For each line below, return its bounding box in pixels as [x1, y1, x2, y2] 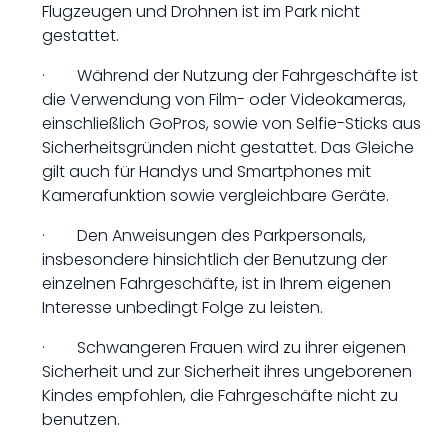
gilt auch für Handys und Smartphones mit [42, 160, 371, 183]
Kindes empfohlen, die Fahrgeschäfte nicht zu [42, 384, 398, 407]
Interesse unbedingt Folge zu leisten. [42, 296, 323, 319]
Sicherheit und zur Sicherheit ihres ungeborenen [42, 360, 412, 383]
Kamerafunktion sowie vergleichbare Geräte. [42, 184, 389, 207]
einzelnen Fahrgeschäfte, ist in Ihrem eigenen [42, 272, 391, 295]
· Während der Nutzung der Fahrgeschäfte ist [42, 64, 418, 87]
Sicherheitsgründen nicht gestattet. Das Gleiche [42, 136, 414, 159]
